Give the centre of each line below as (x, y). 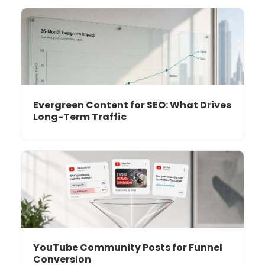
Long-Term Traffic (80, 117)
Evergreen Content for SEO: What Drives (132, 105)
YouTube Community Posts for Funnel (128, 247)
